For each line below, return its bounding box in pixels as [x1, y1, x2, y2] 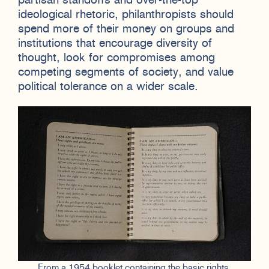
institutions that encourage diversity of [18, 37, 212, 50]
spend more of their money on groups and [18, 23, 234, 35]
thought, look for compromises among [18, 52, 215, 64]
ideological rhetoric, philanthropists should [18, 8, 234, 21]
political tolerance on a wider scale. [18, 80, 198, 93]
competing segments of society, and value [18, 66, 234, 79]
